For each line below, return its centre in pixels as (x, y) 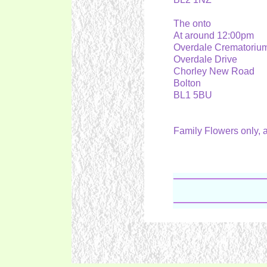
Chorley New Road (216, 71)
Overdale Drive (207, 59)
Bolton (189, 83)
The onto (194, 24)
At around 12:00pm (216, 35)
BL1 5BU (195, 95)
